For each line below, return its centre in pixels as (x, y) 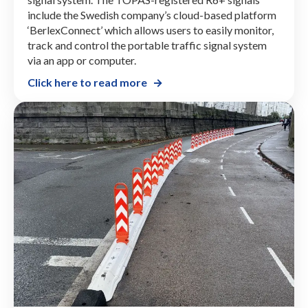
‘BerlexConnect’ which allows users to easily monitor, (151, 30)
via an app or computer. (82, 60)
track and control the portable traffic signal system (147, 45)
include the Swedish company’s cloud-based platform (152, 15)
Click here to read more (87, 82)
